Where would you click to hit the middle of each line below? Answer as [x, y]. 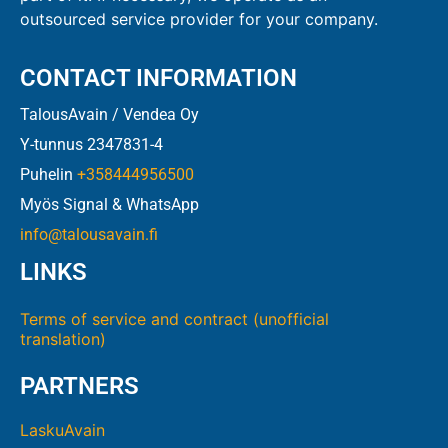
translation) [63, 338]
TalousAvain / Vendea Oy [109, 114]
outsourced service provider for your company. [199, 19]
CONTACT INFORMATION [158, 77]
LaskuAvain [62, 429]
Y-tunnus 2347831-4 [91, 144]
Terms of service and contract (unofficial [174, 318]
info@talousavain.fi [89, 234]
